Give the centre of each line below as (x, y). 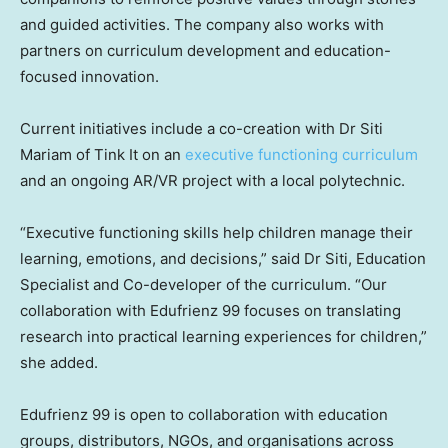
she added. (59, 363)
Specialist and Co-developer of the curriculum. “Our (203, 285)
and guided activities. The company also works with (202, 25)
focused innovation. (89, 77)
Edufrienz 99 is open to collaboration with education (204, 415)
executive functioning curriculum (301, 155)
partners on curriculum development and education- (205, 51)
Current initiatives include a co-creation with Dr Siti (201, 129)
